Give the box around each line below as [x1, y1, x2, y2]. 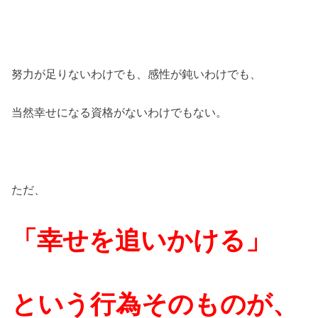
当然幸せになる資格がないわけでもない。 [11, 106, 228, 119]
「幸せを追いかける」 [11, 226, 272, 256]
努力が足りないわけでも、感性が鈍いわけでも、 [11, 67, 262, 80]
